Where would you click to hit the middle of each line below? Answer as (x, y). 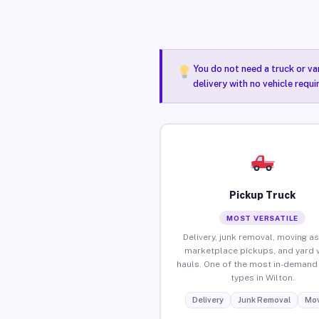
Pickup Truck (263, 195)
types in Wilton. (262, 277)
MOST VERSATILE (263, 218)
